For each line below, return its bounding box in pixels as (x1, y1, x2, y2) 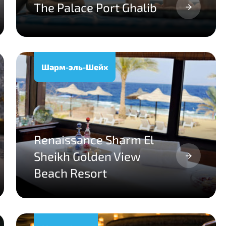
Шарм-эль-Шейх (41, 62, 108, 72)
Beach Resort (34, 165, 107, 180)
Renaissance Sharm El (34, 132, 153, 147)
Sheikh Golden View (34, 149, 141, 163)
